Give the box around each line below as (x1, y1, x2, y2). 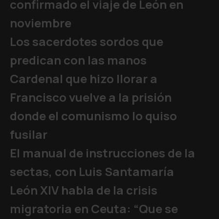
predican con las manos (10, 52, 147, 68)
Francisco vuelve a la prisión (10, 89, 172, 105)
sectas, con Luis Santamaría (10, 163, 174, 179)
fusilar (10, 126, 47, 142)
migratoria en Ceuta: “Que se (10, 200, 178, 217)
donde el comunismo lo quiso (10, 108, 177, 124)
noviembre (10, 15, 71, 31)
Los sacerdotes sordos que (10, 33, 163, 49)
